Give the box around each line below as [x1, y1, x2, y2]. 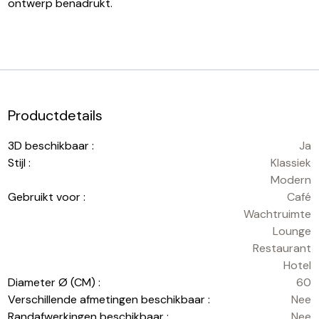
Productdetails [8, 105, 103, 125]
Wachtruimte [243, 206, 311, 221]
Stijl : [8, 155, 31, 170]
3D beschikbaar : [8, 137, 95, 153]
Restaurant [252, 240, 311, 256]
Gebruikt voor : [8, 189, 86, 204]
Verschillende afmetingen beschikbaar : [8, 291, 211, 307]
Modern [270, 172, 311, 187]
